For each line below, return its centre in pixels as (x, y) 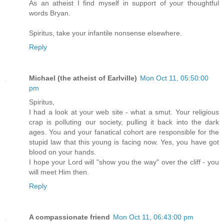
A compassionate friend (69, 217)
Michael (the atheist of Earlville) (83, 78)
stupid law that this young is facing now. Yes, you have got (124, 142)
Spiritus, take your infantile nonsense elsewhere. (105, 33)
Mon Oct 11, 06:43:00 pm (153, 217)
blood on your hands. (62, 152)
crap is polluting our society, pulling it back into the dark (124, 122)
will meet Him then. (59, 172)
